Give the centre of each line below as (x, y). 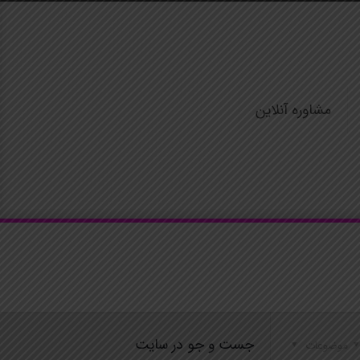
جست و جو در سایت (195, 345)
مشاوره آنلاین (293, 110)
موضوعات (325, 346)
